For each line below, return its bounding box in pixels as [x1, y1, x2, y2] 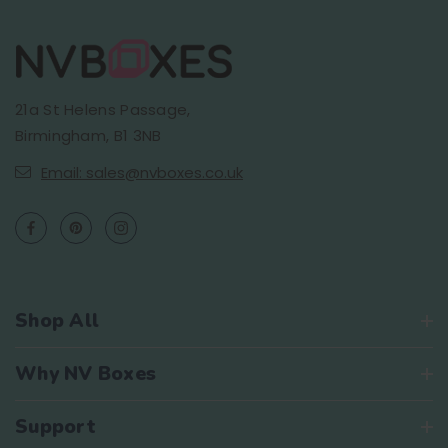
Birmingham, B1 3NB [15, 124, 162, 146]
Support [15, 413, 96, 440]
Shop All [15, 307, 99, 334]
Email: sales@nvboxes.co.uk [41, 161, 243, 183]
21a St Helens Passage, [15, 98, 191, 120]
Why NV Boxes [15, 360, 156, 387]
